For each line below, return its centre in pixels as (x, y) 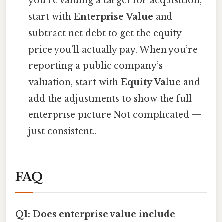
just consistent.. (63, 132)
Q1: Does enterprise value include (95, 214)
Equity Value (151, 83)
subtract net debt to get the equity (105, 33)
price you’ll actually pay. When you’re (113, 50)
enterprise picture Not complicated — (115, 115)
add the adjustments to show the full (110, 99)
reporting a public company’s (96, 66)
